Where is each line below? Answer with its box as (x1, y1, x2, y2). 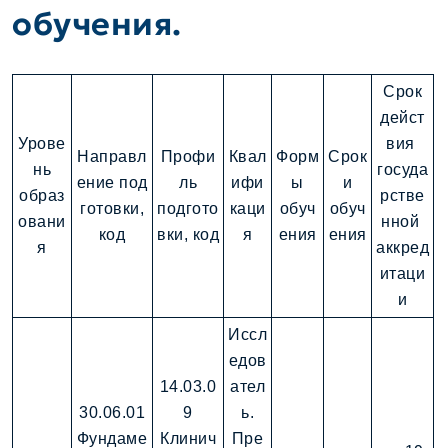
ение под (76, 174, 148, 192)
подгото (157, 200, 219, 218)
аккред (376, 239, 429, 257)
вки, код (157, 226, 219, 244)
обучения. (12, 4, 182, 45)
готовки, (80, 200, 144, 218)
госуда (377, 161, 428, 179)
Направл (77, 148, 147, 166)
